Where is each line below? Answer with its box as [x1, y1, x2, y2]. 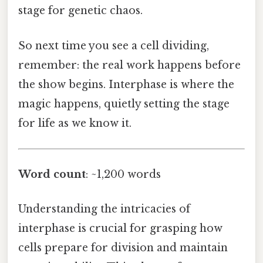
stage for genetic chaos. [18, 4, 143, 18]
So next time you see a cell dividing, [18, 39, 209, 52]
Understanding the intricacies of [18, 203, 190, 216]
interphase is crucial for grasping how [18, 222, 222, 235]
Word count [18, 168, 86, 181]
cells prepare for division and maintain [18, 241, 228, 255]
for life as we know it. [18, 116, 131, 130]
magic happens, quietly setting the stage [18, 97, 230, 110]
